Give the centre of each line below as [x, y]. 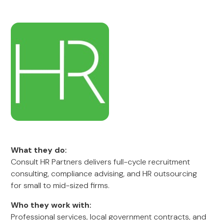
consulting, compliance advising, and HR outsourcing [104, 174]
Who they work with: [51, 205]
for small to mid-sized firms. [60, 185]
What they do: [39, 150]
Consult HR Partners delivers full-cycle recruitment [101, 162]
